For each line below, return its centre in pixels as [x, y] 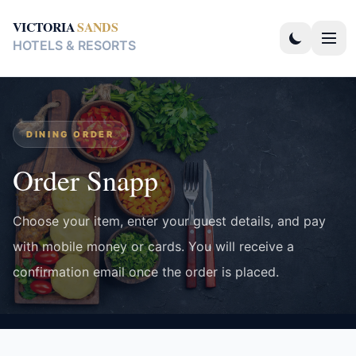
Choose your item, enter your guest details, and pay [169, 221]
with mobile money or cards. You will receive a [153, 246]
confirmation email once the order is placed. [146, 272]
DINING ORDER [70, 134]
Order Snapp [85, 180]
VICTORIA [44, 27]
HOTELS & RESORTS [74, 45]
